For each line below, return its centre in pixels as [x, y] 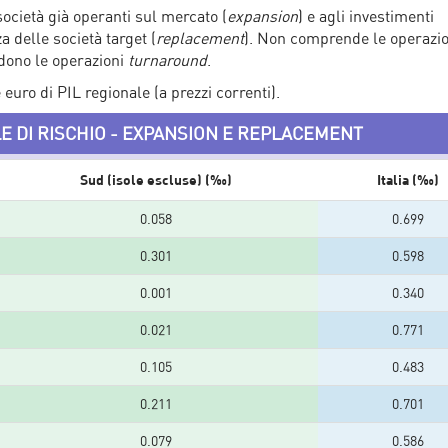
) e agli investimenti [366, 15]
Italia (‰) [407, 179]
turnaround [165, 59]
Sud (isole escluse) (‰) [155, 179]
